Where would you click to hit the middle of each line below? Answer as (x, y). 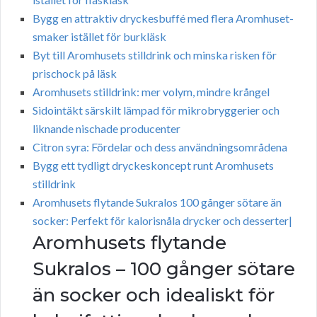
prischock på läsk (75, 74)
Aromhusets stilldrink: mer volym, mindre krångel (151, 92)
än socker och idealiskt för (154, 295)
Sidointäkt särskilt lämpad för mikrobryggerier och (156, 110)
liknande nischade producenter (106, 129)
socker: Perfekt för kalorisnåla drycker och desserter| (162, 221)
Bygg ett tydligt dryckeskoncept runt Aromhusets (153, 166)
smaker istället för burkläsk (99, 37)
